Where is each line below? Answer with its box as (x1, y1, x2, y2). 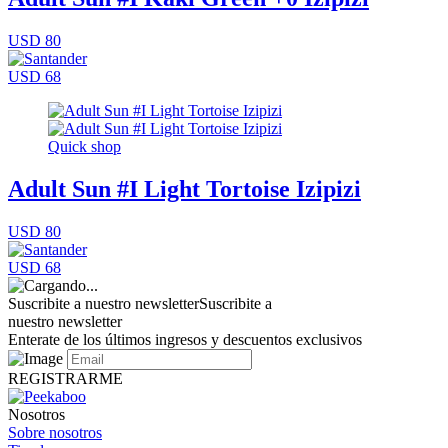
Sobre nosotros (8, 424, 102, 441)
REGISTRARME (8, 370, 123, 387)
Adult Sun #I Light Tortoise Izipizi (8, 176, 361, 203)
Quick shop (48, 138, 121, 156)
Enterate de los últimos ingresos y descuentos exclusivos (8, 331, 362, 348)
